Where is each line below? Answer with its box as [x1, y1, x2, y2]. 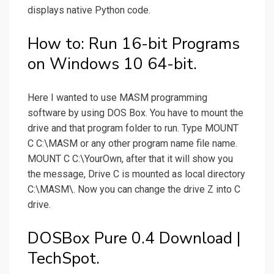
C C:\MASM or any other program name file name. [28, 138, 237, 150]
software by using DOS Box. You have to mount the [28, 107, 243, 119]
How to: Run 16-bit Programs [28, 33, 240, 55]
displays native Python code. [28, 4, 150, 17]
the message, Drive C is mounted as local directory [28, 168, 245, 180]
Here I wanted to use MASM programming [28, 92, 207, 104]
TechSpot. [28, 248, 100, 270]
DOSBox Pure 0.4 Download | [28, 228, 241, 250]
